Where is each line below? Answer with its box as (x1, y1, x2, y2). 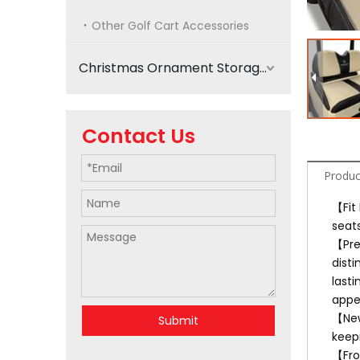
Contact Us (82, 122, 195, 150)
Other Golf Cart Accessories (92, 18, 249, 34)
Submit (158, 313, 198, 329)
